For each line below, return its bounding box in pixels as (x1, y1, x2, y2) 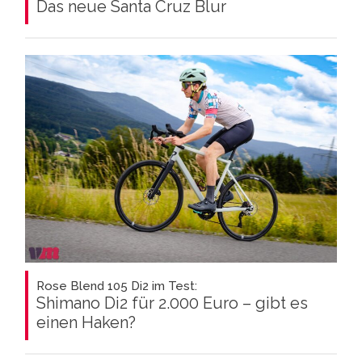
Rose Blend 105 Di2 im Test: (36, 279, 197, 293)
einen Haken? (36, 313, 136, 332)
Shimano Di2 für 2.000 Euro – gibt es (36, 293, 308, 313)
